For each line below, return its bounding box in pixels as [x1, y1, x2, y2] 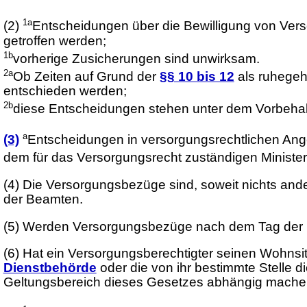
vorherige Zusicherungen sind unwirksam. [12, 51, 260, 66]
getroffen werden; [3, 33, 106, 48]
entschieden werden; [3, 84, 127, 99]
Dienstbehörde [3, 260, 97, 275]
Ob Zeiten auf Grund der [12, 69, 160, 84]
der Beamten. [3, 192, 83, 207]
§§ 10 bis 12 [159, 69, 234, 84]
